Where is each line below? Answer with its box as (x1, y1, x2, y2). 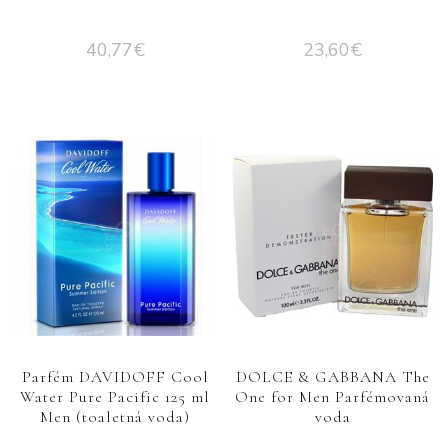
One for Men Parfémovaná (235, 386, 431, 407)
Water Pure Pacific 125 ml (20, 386, 211, 407)
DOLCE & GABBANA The (235, 366, 430, 387)
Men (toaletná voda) (40, 406, 191, 427)
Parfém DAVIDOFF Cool (21, 366, 209, 387)
